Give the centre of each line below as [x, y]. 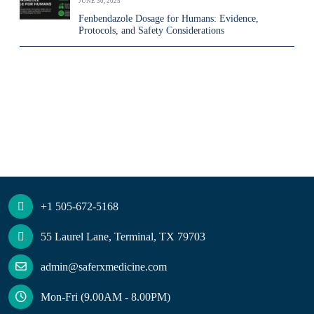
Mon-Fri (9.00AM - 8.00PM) [105, 296]
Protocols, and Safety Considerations [151, 30]
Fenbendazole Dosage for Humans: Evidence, [169, 19]
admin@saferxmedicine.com [104, 267]
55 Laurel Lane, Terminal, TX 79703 [123, 236]
